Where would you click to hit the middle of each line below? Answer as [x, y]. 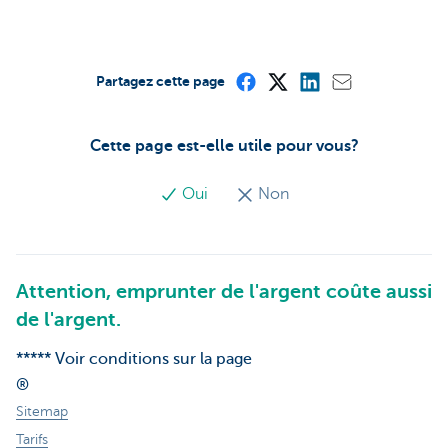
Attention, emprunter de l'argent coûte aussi [224, 292]
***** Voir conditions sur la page [134, 359]
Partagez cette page [160, 81]
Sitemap [42, 412]
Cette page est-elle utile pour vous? [224, 146]
